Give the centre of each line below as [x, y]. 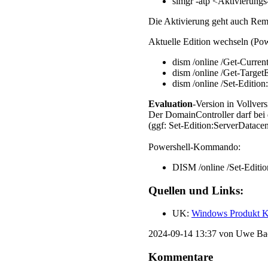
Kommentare [181, 257]
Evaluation [170, 103]
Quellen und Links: [196, 190]
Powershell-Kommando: [194, 147]
